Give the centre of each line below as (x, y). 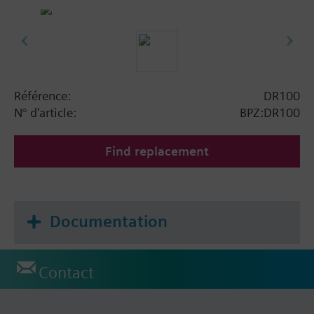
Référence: (42, 95)
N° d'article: (45, 112)
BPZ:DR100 (270, 112)
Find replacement (157, 151)
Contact (66, 273)
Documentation (109, 221)
